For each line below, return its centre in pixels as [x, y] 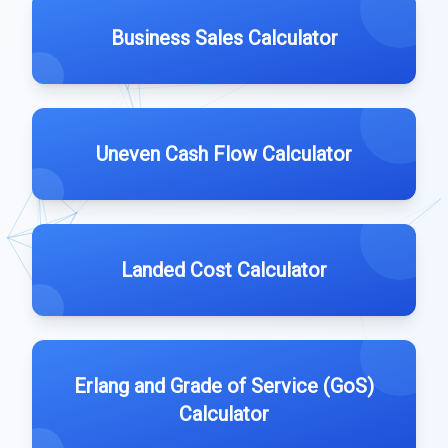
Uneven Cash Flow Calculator [224, 154]
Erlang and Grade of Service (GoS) [224, 386]
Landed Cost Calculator [224, 270]
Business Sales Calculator [224, 38]
